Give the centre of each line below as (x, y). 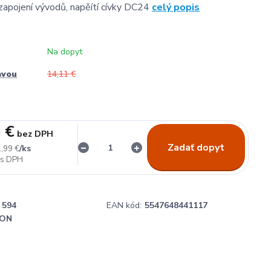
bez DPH (35, 134)
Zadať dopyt (196, 147)
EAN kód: (124, 206)
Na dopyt (65, 52)
